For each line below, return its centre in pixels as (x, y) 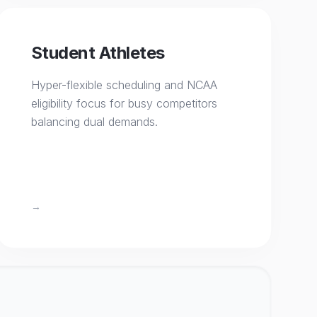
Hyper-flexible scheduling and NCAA (124, 85)
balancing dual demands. (94, 122)
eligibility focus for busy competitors (124, 103)
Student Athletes (98, 53)
